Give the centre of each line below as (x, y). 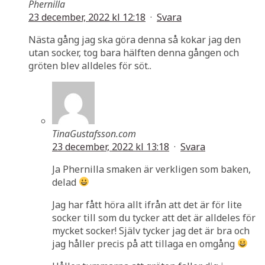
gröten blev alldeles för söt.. (90, 65)
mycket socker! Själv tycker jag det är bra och (151, 230)
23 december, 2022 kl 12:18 (87, 17)
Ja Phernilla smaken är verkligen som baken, (151, 169)
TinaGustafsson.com (94, 133)
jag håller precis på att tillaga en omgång (145, 243)
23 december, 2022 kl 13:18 (111, 146)
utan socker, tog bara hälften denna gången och (134, 52)
